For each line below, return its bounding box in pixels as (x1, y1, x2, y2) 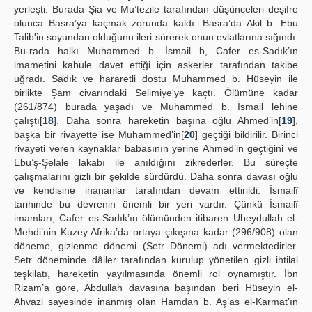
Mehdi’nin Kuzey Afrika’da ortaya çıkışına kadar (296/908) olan (14, 226, 298, 237)
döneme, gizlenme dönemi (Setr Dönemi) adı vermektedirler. (14, 240, 298, 251)
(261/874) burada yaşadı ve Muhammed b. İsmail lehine (14, 101, 298, 112)
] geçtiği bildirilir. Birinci (195, 129, 298, 140)
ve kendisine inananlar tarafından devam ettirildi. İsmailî (14, 185, 298, 196)
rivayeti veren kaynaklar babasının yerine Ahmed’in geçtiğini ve (14, 143, 298, 154)
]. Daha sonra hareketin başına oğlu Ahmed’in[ (54, 115, 281, 126)
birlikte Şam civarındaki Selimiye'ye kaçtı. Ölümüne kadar (14, 87, 298, 98)
